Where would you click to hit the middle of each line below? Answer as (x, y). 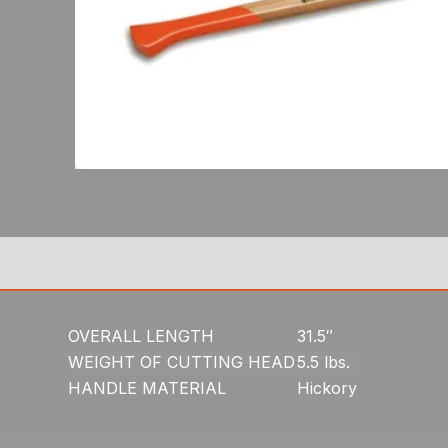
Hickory (327, 388)
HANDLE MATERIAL (147, 388)
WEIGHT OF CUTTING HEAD (182, 362)
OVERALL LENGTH (141, 336)
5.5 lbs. (324, 362)
